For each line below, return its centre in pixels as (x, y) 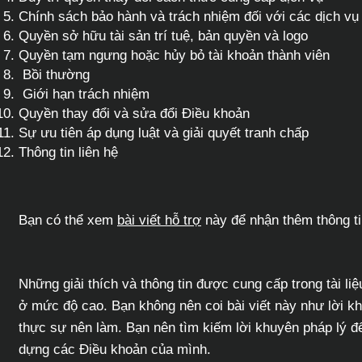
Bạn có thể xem (66, 220)
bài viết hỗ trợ (159, 220)
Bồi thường (54, 75)
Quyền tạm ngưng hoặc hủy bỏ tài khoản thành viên (174, 55)
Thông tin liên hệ (68, 152)
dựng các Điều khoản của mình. (115, 349)
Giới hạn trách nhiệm (84, 94)
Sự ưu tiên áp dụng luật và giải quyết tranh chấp (164, 133)
